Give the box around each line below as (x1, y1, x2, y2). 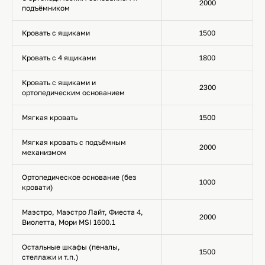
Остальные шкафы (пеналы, (22, 243, 120, 251)
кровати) (22, 183, 53, 192)
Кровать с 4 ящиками (22, 53, 96, 62)
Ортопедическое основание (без (22, 173, 136, 182)
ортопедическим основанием (22, 88, 125, 97)
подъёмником (22, 4, 70, 12)
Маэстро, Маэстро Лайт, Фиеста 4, (22, 208, 143, 216)
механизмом (22, 148, 66, 157)
